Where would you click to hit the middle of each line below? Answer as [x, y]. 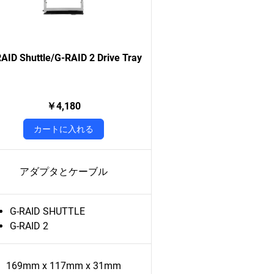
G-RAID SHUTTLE [47, 211]
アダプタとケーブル [63, 172]
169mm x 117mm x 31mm [63, 266]
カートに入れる [63, 129]
